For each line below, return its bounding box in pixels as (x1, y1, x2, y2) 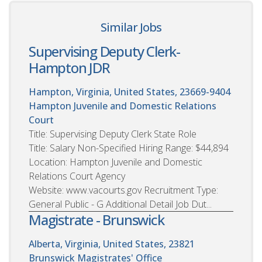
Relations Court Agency (29, 170, 125, 183)
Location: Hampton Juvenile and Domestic (29, 156, 202, 169)
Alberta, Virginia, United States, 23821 (29, 237, 195, 251)
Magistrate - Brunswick (29, 210, 164, 230)
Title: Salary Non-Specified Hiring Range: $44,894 (29, 142, 229, 155)
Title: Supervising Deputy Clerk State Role (29, 127, 196, 141)
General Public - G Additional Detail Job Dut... (29, 198, 212, 211)
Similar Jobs (101, 19, 161, 36)
